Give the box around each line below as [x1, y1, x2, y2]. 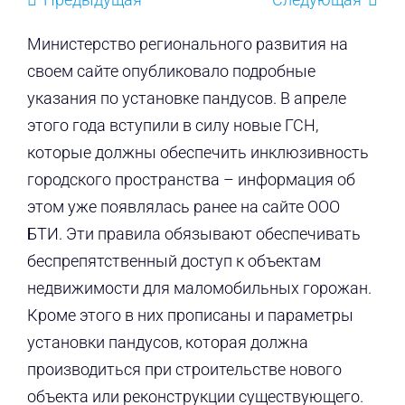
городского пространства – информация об [26, 170, 355, 190]
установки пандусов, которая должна [26, 333, 308, 353]
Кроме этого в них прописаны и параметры [26, 306, 353, 325]
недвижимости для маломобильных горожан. [26, 278, 372, 298]
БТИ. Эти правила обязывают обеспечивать [26, 224, 361, 244]
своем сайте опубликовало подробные [26, 61, 316, 81]
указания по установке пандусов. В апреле [26, 89, 346, 108]
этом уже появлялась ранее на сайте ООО [26, 197, 340, 217]
